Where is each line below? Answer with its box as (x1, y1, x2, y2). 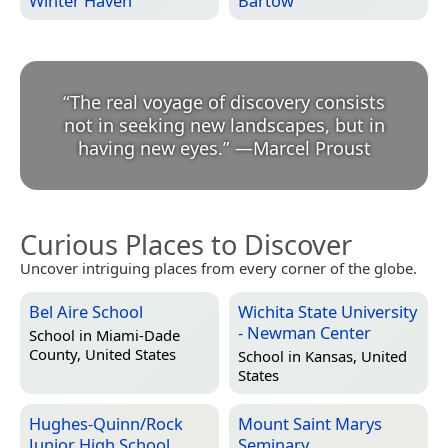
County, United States (29, 343, 176, 364)
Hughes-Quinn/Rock (29, 412, 183, 436)
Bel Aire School (29, 300, 143, 324)
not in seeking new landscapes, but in (63, 113, 385, 138)
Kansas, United (305, 345, 407, 366)
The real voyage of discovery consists (70, 90, 385, 115)
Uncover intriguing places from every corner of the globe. (20, 258, 417, 279)
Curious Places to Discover (20, 226, 352, 264)
